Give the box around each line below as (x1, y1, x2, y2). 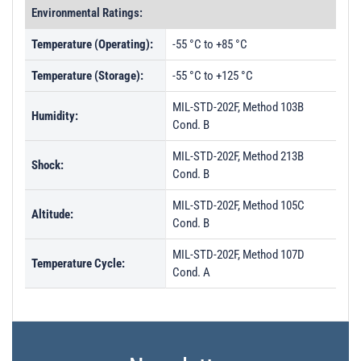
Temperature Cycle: (31, 256, 125, 271)
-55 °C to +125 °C (172, 68, 253, 83)
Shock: (31, 158, 64, 172)
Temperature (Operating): (31, 37, 153, 52)
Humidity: (31, 109, 78, 123)
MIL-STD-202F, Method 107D (172, 247, 305, 262)
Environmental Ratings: (31, 6, 143, 20)
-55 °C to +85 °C (172, 37, 247, 52)
